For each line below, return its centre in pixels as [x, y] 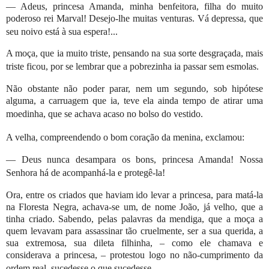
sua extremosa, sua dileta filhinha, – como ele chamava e [135, 243]
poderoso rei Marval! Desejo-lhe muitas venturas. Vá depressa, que [135, 18]
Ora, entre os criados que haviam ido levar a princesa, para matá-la [135, 195]
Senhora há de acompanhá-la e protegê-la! [86, 172]
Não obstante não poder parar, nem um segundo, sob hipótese [135, 89]
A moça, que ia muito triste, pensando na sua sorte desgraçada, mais [135, 53]
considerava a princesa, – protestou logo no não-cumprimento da [135, 255]
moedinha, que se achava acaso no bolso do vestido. [104, 114]
